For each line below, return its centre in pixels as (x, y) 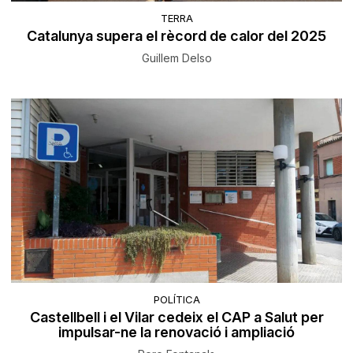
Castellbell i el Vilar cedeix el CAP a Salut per (176, 318)
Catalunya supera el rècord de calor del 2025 (176, 35)
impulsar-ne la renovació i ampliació (176, 333)
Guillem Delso (176, 58)
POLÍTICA (176, 300)
